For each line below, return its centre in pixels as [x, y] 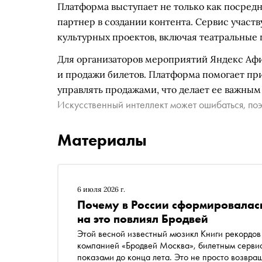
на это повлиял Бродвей [143, 219]
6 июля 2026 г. [101, 189]
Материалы [102, 140]
